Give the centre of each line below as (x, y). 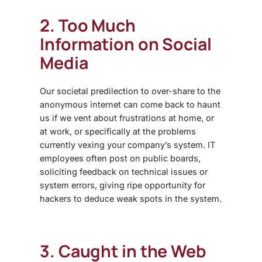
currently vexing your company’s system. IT (127, 144)
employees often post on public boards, (120, 158)
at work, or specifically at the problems (118, 131)
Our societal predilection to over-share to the (130, 91)
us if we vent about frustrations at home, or (127, 118)
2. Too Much (88, 25)
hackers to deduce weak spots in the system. (131, 198)
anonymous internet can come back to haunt (130, 104)
